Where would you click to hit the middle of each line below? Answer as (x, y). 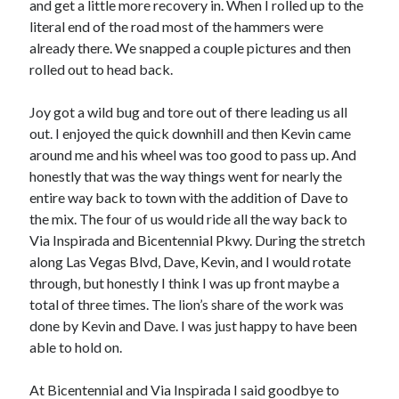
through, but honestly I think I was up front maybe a (185, 283)
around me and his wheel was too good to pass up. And (193, 155)
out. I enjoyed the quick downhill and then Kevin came (191, 133)
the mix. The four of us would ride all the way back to (189, 219)
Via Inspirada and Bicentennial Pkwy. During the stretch (198, 240)
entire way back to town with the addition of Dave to (189, 197)
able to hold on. (76, 347)
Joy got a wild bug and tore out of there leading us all (189, 112)
